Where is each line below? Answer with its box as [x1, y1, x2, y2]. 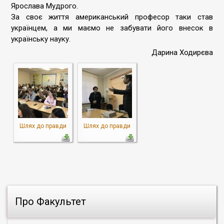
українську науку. [11, 34, 70, 43]
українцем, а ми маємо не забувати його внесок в [11, 23, 213, 32]
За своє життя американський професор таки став [11, 12, 213, 21]
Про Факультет [15, 195, 86, 207]
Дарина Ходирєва [151, 48, 213, 57]
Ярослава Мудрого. [11, 1, 78, 10]
